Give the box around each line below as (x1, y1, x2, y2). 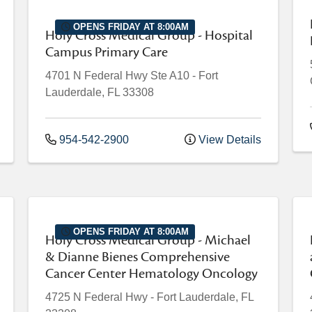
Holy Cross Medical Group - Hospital (45, 26, 253, 45)
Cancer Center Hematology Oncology (45, 265, 258, 283)
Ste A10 (150, 70, 189, 82)
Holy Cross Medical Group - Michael (45, 231, 251, 250)
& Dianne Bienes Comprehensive (45, 248, 230, 267)
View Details (196, 134, 261, 146)
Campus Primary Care (45, 43, 168, 62)
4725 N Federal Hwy (45, 291, 148, 304)
